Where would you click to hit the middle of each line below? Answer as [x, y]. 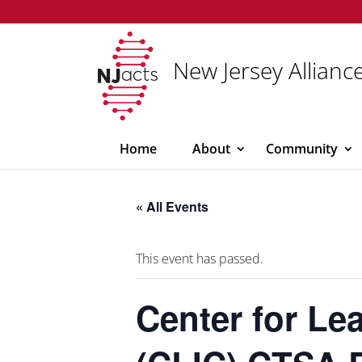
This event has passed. [200, 259]
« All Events [172, 206]
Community [302, 149]
